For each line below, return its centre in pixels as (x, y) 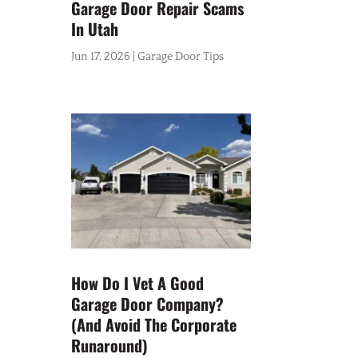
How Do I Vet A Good (138, 282)
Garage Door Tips (181, 57)
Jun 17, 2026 (101, 57)
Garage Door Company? (148, 303)
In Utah (95, 29)
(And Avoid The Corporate (154, 324)
